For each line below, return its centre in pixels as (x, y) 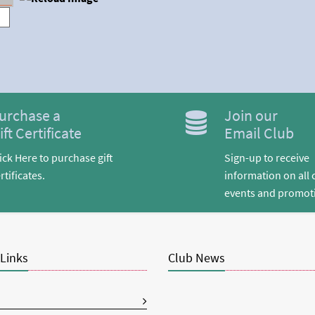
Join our (251, 115)
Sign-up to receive (267, 157)
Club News (197, 258)
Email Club (259, 133)
